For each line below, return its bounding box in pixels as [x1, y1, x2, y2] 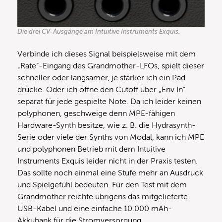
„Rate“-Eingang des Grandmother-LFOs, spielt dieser [17, 61, 204, 70]
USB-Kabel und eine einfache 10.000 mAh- [17, 204, 172, 213]
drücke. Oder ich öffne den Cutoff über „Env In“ [17, 85, 185, 94]
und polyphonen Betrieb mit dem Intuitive [17, 144, 166, 154]
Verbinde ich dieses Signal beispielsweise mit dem [17, 49, 196, 58]
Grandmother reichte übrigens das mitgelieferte [17, 192, 188, 201]
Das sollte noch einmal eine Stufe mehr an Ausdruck [17, 168, 203, 177]
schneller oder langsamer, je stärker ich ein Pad [17, 73, 185, 82]
